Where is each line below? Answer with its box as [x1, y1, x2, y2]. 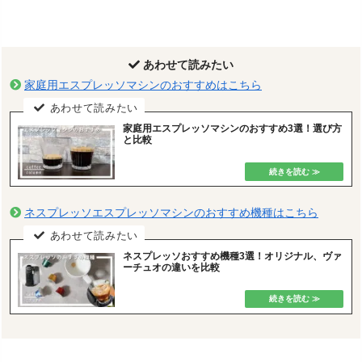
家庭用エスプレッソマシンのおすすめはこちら [24, 78, 262, 92]
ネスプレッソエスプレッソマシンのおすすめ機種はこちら [24, 206, 318, 220]
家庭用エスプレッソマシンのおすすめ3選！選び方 [123, 122, 343, 134]
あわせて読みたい [140, 58, 234, 72]
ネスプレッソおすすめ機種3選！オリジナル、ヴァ [123, 250, 343, 262]
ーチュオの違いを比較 [123, 261, 221, 273]
